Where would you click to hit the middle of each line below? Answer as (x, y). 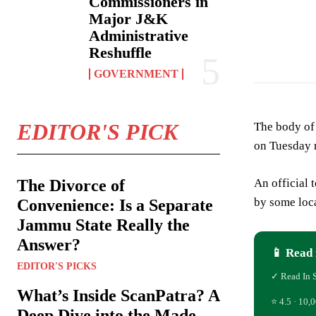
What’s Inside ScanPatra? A (119, 296)
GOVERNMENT (136, 74)
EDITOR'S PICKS (57, 267)
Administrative (139, 36)
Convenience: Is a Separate (115, 206)
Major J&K (129, 19)
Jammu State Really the (103, 225)
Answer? (49, 245)
